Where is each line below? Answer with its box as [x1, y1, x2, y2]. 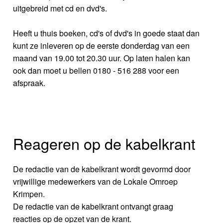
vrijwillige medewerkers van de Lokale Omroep [13, 175, 178, 187]
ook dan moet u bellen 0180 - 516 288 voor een [13, 64, 180, 76]
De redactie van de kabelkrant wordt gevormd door [13, 163, 191, 175]
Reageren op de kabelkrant [13, 132, 196, 154]
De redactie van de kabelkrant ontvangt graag [13, 200, 174, 212]
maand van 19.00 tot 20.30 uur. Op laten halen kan [13, 52, 191, 64]
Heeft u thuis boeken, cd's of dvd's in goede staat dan [13, 27, 200, 39]
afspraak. [13, 77, 46, 89]
